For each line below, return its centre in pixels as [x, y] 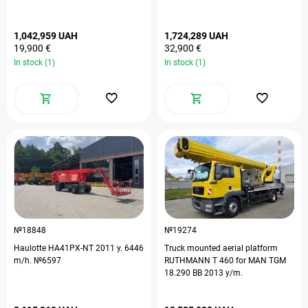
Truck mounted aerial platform [221, 248]
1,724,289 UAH [196, 36]
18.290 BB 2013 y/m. [203, 273]
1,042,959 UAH [46, 36]
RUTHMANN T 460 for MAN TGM [225, 261]
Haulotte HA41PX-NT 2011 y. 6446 [79, 248]
